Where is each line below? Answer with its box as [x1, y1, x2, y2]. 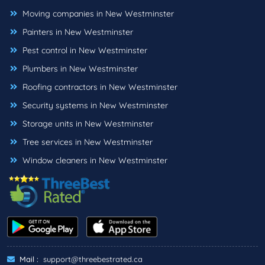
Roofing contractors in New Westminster [20, 82, 177, 93]
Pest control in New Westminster [20, 45, 147, 56]
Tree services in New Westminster [20, 137, 153, 148]
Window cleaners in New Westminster [20, 155, 167, 166]
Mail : [17, 254, 38, 264]
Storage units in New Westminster [20, 118, 153, 130]
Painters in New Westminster [20, 27, 133, 38]
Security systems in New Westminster [20, 100, 168, 111]
